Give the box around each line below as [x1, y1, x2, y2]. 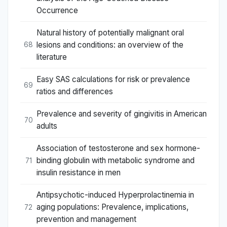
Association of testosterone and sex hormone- [36, 143, 200, 154]
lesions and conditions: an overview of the [36, 40, 183, 50]
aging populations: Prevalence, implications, [36, 202, 188, 212]
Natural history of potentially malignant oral [36, 27, 184, 37]
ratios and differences [36, 86, 113, 96]
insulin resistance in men [36, 168, 121, 178]
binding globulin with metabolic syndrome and [36, 156, 195, 166]
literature [36, 52, 67, 62]
